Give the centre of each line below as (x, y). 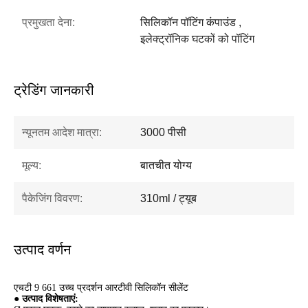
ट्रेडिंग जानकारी (54, 90)
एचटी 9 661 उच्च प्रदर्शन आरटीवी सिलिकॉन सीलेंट (101, 288)
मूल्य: (32, 166)
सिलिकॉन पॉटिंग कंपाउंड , (191, 23)
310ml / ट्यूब (168, 199)
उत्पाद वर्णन (42, 250)
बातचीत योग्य (166, 166)
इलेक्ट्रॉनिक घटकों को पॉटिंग (197, 39)
